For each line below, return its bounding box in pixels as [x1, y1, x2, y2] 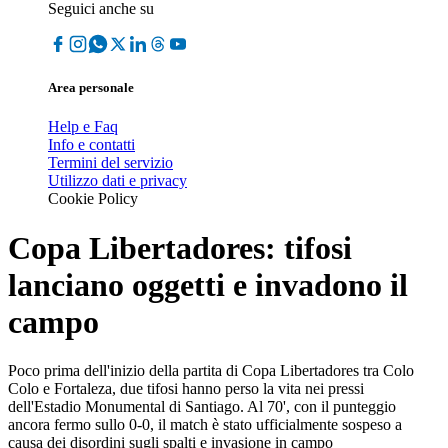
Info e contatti [48, 136, 135, 154]
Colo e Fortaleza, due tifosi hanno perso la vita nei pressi [8, 380, 364, 398]
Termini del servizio [48, 154, 173, 172]
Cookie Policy [48, 190, 138, 208]
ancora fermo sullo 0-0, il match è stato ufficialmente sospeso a [8, 416, 402, 434]
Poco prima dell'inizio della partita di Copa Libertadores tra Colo [8, 362, 414, 380]
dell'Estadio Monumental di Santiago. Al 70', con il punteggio [8, 398, 396, 416]
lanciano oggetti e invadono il [8, 266, 408, 303]
